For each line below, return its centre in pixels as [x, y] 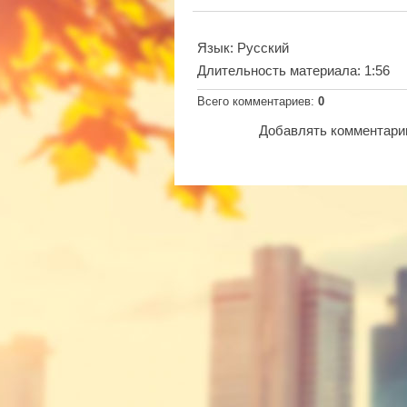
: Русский [259, 48]
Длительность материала [277, 70]
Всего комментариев [254, 101]
